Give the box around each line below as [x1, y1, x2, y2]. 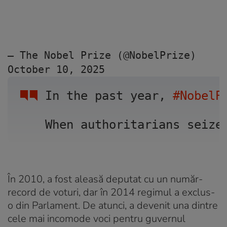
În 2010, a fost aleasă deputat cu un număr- [8, 172, 203, 186]
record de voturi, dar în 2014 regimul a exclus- [8, 185, 215, 199]
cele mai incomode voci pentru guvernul [8, 211, 185, 225]
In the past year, [45, 88, 173, 103]
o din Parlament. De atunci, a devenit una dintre [8, 198, 218, 212]
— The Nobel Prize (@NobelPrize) [8, 49, 202, 61]
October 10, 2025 [8, 63, 105, 75]
